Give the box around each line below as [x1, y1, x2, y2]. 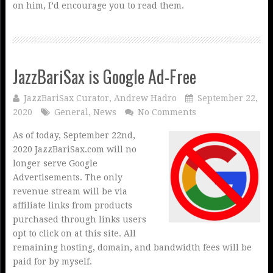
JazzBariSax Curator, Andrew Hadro [23, 93, 177, 103]
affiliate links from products [12, 200, 132, 210]
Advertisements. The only [12, 172, 122, 182]
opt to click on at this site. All [12, 229, 136, 238]
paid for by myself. [12, 257, 92, 266]
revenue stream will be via [12, 186, 127, 196]
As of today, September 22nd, [12, 130, 135, 140]
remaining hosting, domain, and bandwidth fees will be [12, 243, 252, 252]
